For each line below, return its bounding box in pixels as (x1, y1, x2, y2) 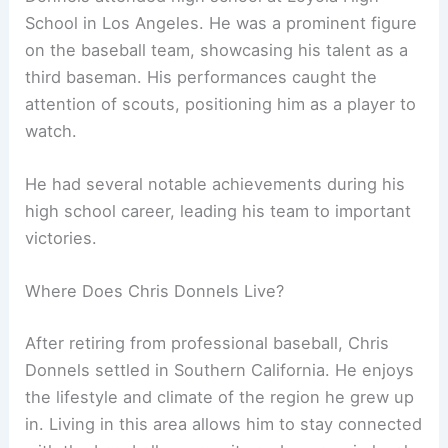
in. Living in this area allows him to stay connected (25, 413, 423, 434)
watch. (25, 120, 78, 141)
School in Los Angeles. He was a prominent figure (25, 12, 418, 33)
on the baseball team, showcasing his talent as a (25, 39, 409, 60)
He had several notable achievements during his (25, 173, 406, 194)
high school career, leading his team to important (25, 200, 412, 221)
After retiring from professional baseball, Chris (25, 332, 390, 353)
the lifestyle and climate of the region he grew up (25, 386, 415, 407)
